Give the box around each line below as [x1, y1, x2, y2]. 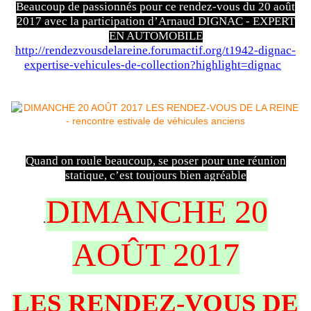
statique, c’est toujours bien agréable [65, 168, 246, 182]
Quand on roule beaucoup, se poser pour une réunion [25, 153, 286, 167]
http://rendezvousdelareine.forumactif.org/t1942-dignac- [15, 43, 296, 57]
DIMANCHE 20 [46, 193, 268, 230]
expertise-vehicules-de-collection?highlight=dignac [24, 58, 281, 72]
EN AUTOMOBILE [108, 28, 203, 42]
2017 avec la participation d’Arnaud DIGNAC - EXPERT [16, 14, 295, 28]
